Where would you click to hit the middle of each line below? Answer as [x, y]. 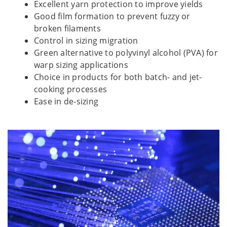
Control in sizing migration [86, 40]
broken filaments [67, 28]
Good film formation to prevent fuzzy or [112, 16]
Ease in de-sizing [66, 101]
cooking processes [71, 89]
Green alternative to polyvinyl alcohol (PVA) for [126, 52]
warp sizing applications [81, 65]
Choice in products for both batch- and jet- [118, 77]
